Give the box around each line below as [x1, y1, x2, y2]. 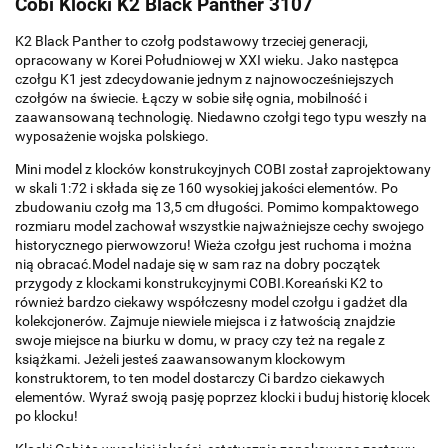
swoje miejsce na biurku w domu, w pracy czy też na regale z [15, 331, 385, 348]
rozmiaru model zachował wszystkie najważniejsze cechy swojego [15, 217, 424, 234]
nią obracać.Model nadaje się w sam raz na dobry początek [15, 255, 380, 272]
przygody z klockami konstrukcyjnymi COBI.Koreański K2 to [15, 274, 383, 291]
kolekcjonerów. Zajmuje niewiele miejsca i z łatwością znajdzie [15, 312, 395, 329]
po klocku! [15, 407, 78, 424]
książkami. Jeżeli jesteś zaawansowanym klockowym [15, 350, 345, 367]
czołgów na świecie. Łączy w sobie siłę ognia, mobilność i [15, 89, 367, 106]
